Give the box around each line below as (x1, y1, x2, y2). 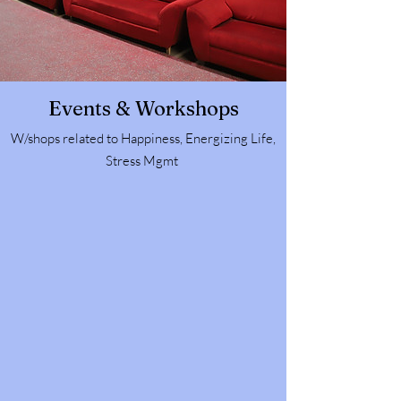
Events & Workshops (47, 96, 239, 121)
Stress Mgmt (106, 152, 181, 169)
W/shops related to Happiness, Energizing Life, (11, 130, 276, 147)
